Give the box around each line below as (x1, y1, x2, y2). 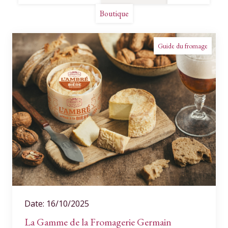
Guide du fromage (158, 41, 208, 50)
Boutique (99, 8, 129, 19)
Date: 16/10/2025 (24, 198, 89, 209)
